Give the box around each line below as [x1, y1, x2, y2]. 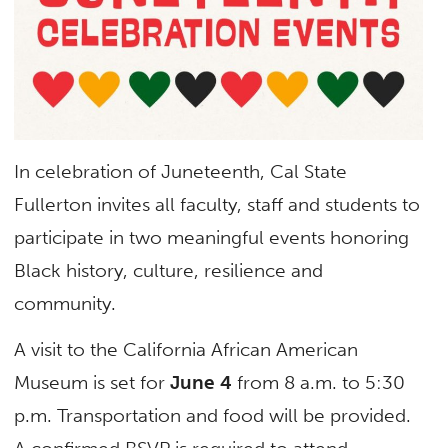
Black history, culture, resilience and [14, 259, 324, 283]
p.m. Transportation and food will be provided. [14, 403, 412, 427]
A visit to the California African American [14, 337, 359, 361]
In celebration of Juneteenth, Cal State [14, 160, 348, 184]
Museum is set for [14, 370, 171, 394]
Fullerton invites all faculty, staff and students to [14, 193, 421, 217]
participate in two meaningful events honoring [14, 226, 410, 250]
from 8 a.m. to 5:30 [232, 370, 406, 394]
